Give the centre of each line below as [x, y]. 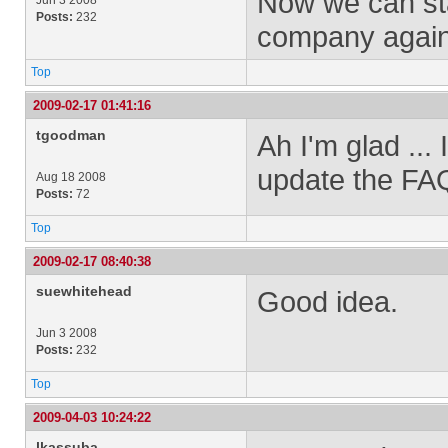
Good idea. [327, 301]
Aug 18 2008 [71, 177]
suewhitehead [84, 291]
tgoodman [71, 135]
